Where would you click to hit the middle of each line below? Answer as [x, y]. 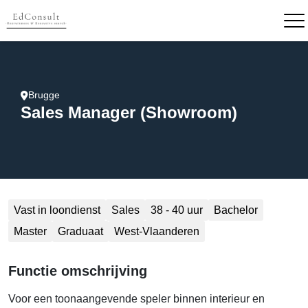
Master [30, 231]
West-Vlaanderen [157, 231]
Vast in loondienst [57, 210]
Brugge [44, 95]
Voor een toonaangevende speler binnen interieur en [136, 299]
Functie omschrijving [78, 271]
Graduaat [80, 231]
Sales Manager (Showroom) [129, 112]
